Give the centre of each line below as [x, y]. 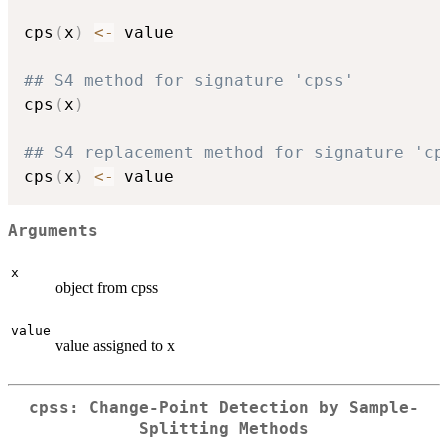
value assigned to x [115, 345]
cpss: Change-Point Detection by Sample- [224, 408]
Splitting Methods [224, 429]
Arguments [53, 230]
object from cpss [106, 287]
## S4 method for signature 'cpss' [189, 81]
